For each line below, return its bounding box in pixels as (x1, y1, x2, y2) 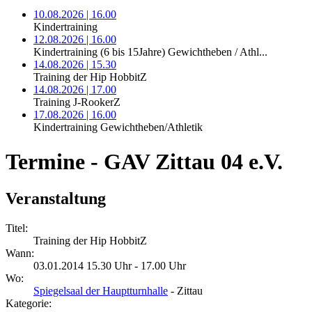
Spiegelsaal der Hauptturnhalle (33, 285, 168, 297)
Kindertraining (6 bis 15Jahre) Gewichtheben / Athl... (33, 46, 267, 58)
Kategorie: (6, 297, 52, 310)
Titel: (6, 222, 28, 235)
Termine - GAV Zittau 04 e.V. (6, 148, 283, 174)
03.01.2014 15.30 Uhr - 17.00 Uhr (33, 260, 186, 272)
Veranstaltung (6, 189, 110, 208)
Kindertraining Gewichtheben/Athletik (33, 121, 203, 134)
